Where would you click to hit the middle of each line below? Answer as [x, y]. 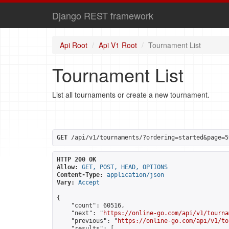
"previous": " [87, 221]
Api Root [74, 45]
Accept [89, 182]
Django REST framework [103, 15]
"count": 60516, [91, 205]
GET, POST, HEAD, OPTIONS [125, 167]
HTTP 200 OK [76, 159]
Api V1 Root [118, 45]
